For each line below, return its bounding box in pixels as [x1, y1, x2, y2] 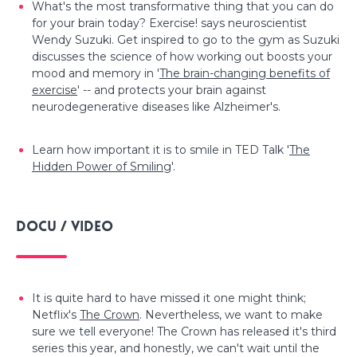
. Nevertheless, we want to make [139, 307, 323, 322]
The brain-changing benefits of [159, 65, 330, 80]
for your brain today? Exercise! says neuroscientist [32, 15, 307, 30]
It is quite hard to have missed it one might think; [32, 290, 306, 305]
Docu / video [16, 219, 113, 235]
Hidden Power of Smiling [32, 159, 171, 174]
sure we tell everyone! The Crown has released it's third [32, 324, 336, 339]
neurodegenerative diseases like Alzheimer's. [32, 99, 280, 114]
